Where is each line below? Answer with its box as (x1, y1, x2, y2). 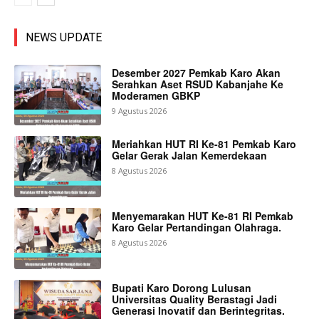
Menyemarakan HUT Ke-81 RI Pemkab (112, 208, 294, 223)
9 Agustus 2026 (112, 105, 167, 116)
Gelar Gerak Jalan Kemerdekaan (112, 148, 268, 163)
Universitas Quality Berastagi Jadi (112, 291, 278, 306)
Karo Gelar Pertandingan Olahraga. (112, 219, 282, 234)
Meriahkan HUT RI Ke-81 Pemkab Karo (112, 137, 297, 152)
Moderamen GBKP (112, 88, 201, 103)
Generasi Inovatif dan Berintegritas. (112, 303, 286, 318)
